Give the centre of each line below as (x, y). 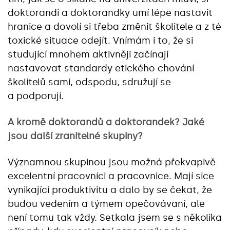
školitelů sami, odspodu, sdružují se (89, 82)
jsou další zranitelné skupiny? (75, 136)
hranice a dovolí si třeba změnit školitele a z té (114, 26)
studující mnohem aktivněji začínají (88, 54)
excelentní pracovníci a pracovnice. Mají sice (111, 176)
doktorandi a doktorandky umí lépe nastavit (110, 13)
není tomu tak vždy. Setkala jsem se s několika (115, 217)
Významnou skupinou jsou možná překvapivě (112, 162)
